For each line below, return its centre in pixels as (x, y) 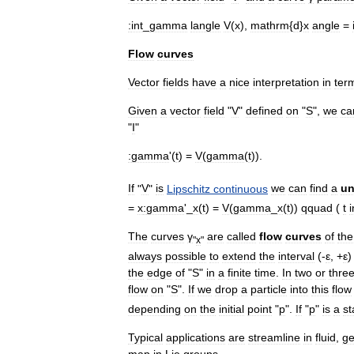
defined (264, 110)
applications (196, 337)
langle (205, 25)
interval (296, 256)
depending (154, 309)
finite (239, 272)
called (241, 236)
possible (186, 256)
